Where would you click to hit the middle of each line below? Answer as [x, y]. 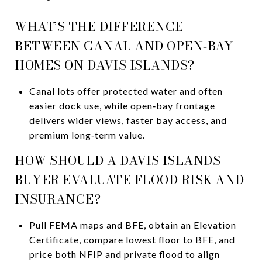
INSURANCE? [58, 199]
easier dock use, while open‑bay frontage [122, 105]
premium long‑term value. [87, 135]
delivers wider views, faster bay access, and [128, 120]
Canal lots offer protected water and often [126, 91]
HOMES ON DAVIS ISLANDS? [105, 65]
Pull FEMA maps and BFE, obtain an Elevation [132, 225]
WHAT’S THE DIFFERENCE [99, 26]
